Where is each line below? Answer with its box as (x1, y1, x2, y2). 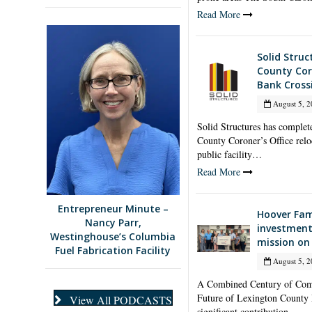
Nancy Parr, (84, 216, 141, 230)
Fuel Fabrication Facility (55, 244, 171, 258)
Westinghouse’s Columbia (50, 230, 176, 244)
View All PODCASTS (69, 292, 172, 308)
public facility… (196, 147, 262, 161)
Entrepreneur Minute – (57, 202, 169, 216)
